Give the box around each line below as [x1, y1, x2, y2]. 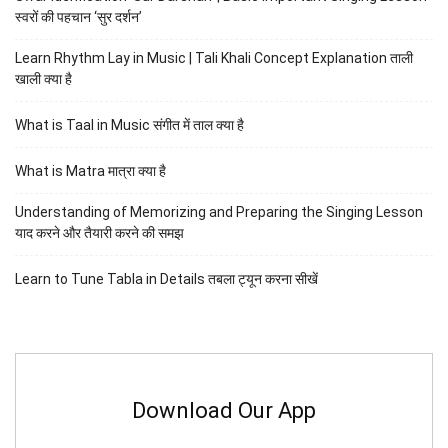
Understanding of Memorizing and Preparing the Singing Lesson [15, 204, 423, 221]
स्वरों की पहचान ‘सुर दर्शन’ [15, 9, 142, 26]
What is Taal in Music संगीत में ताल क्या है [15, 117, 244, 134]
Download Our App [132, 398, 316, 424]
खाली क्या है [15, 71, 72, 88]
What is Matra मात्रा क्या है [15, 163, 166, 180]
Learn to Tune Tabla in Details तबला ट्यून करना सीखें [15, 271, 318, 288]
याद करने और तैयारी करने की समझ [15, 225, 184, 242]
